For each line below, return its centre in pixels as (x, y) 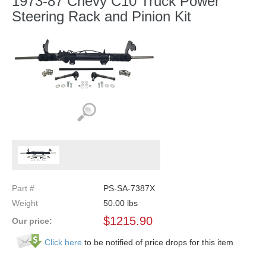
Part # (23, 189)
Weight (25, 203)
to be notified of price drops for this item (159, 243)
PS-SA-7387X (129, 189)
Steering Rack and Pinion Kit (102, 16)
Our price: (32, 221)
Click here (63, 243)
